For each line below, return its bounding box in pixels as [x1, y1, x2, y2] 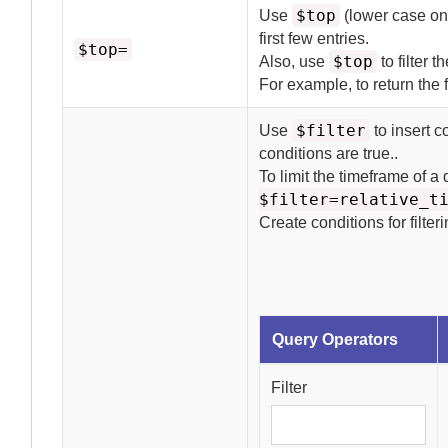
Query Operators [272, 331, 399, 348]
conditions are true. [259, 145, 395, 162]
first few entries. [259, 30, 370, 47]
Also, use [259, 53, 330, 70]
